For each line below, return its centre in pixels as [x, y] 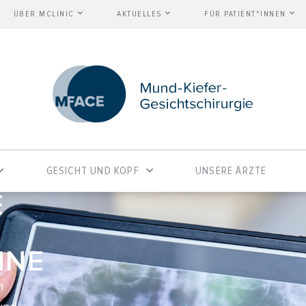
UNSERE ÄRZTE [231, 171]
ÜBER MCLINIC [44, 14]
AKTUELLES [139, 14]
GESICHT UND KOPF [93, 171]
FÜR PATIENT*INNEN [245, 14]
